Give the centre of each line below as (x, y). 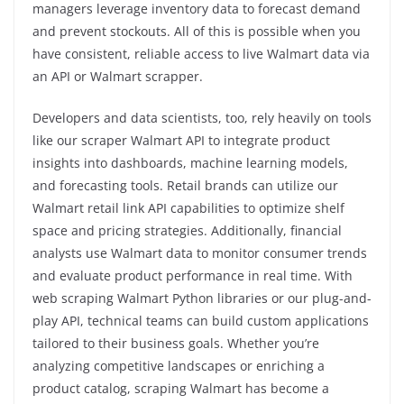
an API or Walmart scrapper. (118, 76)
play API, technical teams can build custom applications (201, 320)
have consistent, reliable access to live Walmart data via (201, 53)
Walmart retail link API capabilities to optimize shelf (188, 207)
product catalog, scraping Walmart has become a (181, 388)
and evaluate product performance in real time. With (193, 275)
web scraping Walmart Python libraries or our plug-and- (202, 298)
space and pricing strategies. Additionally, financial (187, 230)
